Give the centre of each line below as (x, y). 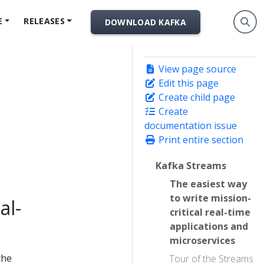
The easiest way (208, 184)
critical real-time (210, 212)
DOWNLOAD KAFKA (145, 22)
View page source (196, 69)
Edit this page (187, 83)
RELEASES (44, 21)
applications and (209, 227)
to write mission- (210, 198)
